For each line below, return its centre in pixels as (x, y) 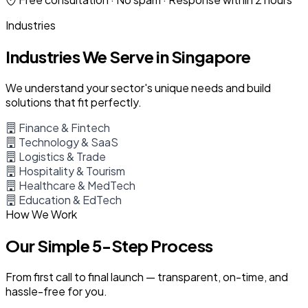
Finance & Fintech (63, 128)
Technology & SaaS (67, 142)
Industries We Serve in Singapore (128, 57)
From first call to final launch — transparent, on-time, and (147, 276)
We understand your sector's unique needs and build (138, 88)
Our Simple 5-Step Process (109, 246)
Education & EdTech (69, 200)
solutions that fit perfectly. (74, 102)
